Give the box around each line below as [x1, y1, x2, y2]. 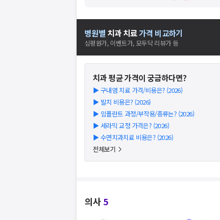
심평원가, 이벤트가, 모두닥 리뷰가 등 [84, 38, 179, 48]
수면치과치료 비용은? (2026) [100, 133, 173, 142]
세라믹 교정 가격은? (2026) [100, 121, 169, 130]
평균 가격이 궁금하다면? [107, 72, 187, 83]
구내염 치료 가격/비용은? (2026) [100, 85, 183, 95]
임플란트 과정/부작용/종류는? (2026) [100, 109, 194, 118]
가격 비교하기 [139, 27, 183, 39]
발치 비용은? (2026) [100, 97, 151, 107]
